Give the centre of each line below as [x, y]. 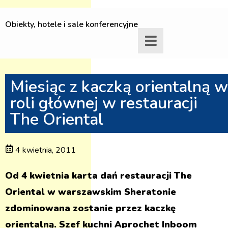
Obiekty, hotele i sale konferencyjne [72, 24]
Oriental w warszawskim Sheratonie [91, 192]
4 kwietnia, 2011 [46, 150]
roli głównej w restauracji [104, 103]
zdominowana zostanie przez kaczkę [90, 208]
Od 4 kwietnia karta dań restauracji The [98, 176]
